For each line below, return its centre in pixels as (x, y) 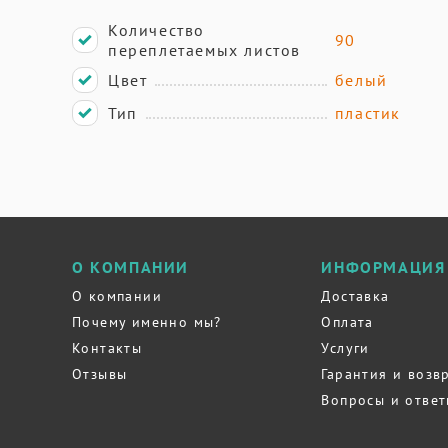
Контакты (107, 348)
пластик (367, 113)
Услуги (345, 348)
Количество (156, 30)
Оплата (347, 322)
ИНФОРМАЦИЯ (383, 267)
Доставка (355, 296)
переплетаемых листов (204, 50)
